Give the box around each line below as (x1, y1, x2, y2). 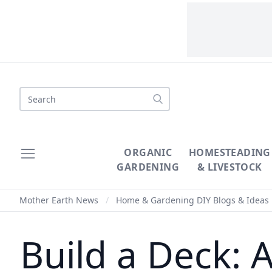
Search (19, 87, 50, 100)
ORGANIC (124, 146, 172, 159)
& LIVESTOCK (197, 160, 262, 174)
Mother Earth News (19, 194, 98, 206)
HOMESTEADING (189, 146, 271, 159)
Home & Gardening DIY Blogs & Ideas (116, 194, 269, 206)
